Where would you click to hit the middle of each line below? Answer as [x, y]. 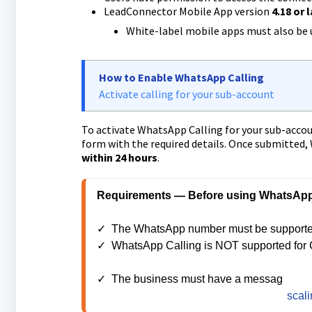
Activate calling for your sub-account [186, 94]
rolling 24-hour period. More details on [192, 296]
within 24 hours [119, 157]
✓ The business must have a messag [189, 279]
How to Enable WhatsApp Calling [181, 77]
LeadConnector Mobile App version [187, 11]
